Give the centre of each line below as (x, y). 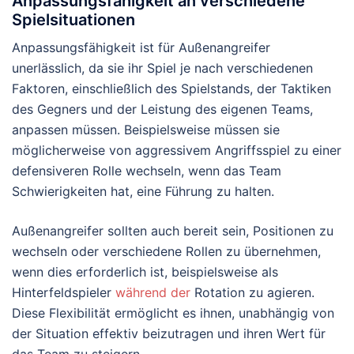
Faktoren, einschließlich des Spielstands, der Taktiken (171, 89)
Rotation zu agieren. (252, 293)
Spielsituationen (73, 20)
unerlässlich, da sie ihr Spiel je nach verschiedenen (162, 68)
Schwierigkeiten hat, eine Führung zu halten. (143, 192)
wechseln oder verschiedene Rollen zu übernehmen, (166, 252)
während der (153, 293)
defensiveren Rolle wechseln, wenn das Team (147, 171)
